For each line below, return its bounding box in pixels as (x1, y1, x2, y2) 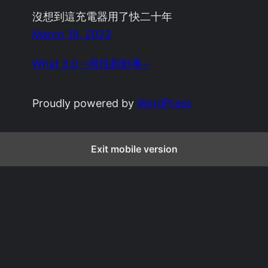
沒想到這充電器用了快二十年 (32, 10, 173, 23)
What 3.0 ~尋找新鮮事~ (32, 56, 150, 70)
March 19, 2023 (32, 28, 112, 41)
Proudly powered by (32, 96, 138, 109)
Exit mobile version (90, 142, 178, 155)
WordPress (137, 96, 192, 109)
